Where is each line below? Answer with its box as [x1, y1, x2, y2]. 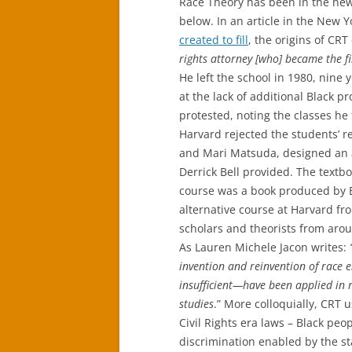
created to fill [179, 32, 248, 47]
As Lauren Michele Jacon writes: [179, 240, 350, 255]
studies [179, 296, 214, 311]
